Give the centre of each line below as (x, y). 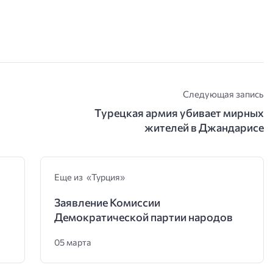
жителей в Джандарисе (204, 127)
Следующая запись (224, 94)
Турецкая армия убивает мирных (179, 112)
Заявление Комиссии (107, 203)
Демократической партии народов (143, 217)
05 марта (73, 242)
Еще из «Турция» (89, 177)
